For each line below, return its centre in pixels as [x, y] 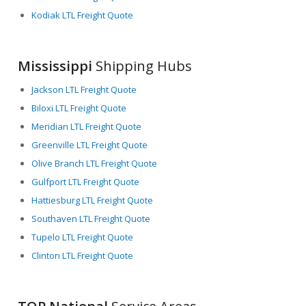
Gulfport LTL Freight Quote [86, 181]
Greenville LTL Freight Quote [90, 144]
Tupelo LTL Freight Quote [83, 237]
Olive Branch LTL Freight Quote [95, 163]
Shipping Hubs [142, 66]
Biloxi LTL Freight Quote [79, 108]
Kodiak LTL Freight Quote [83, 15]
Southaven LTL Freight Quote [91, 218]
